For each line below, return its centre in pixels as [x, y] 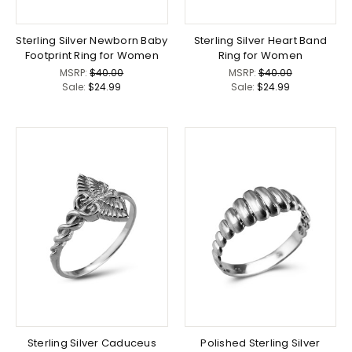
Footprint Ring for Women [92, 55]
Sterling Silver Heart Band [260, 40]
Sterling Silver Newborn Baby [92, 40]
